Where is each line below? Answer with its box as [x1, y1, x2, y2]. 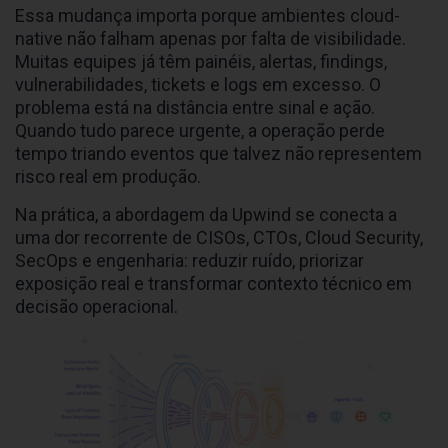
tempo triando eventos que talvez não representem [15, 143, 422, 165]
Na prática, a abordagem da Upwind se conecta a [15, 204, 397, 226]
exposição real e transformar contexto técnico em [15, 273, 412, 295]
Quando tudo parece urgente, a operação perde [15, 120, 385, 142]
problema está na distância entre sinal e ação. [15, 97, 375, 119]
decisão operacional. [15, 296, 178, 318]
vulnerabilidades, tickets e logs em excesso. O [15, 74, 381, 96]
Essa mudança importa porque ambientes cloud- [15, 5, 400, 27]
